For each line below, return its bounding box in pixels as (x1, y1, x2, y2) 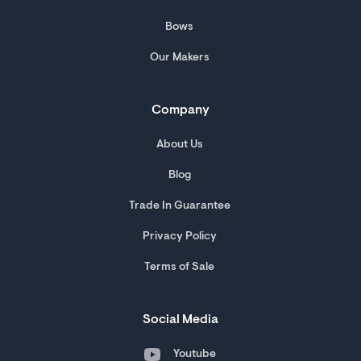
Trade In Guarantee (128, 201, 230, 213)
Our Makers (149, 52, 210, 64)
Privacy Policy (142, 231, 217, 243)
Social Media (143, 313, 218, 327)
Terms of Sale (144, 262, 214, 274)
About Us (156, 139, 203, 151)
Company (151, 104, 210, 118)
